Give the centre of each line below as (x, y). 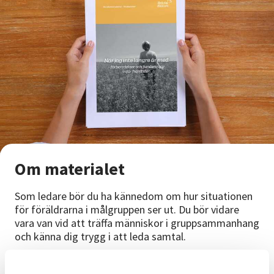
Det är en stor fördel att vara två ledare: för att (123, 264)
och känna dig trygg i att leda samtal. (100, 237)
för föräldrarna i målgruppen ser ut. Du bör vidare (127, 210)
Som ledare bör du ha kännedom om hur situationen (134, 196)
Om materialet (70, 169)
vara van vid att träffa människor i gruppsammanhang (137, 223)
